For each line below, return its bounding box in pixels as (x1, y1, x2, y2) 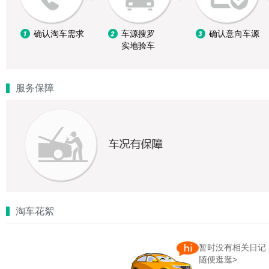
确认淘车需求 (34, 29, 84, 38)
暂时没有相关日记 (199, 243, 266, 252)
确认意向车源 (209, 29, 259, 38)
